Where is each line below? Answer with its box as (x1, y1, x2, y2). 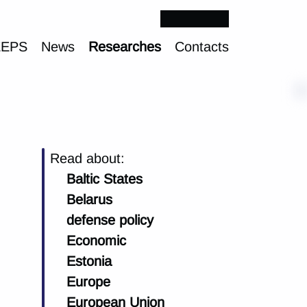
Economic (66, 233, 126, 248)
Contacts (175, 39, 229, 54)
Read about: (50, 151, 125, 166)
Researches (88, 39, 161, 54)
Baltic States (66, 171, 143, 186)
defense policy (66, 212, 153, 228)
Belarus (66, 192, 112, 207)
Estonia (66, 254, 112, 269)
